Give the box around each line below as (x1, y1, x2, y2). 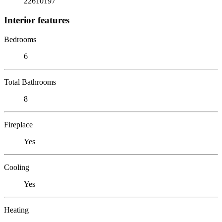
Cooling (4, 163, 29, 171)
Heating (4, 205, 29, 214)
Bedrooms (4, 35, 36, 44)
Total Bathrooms (4, 77, 56, 86)
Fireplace (4, 120, 33, 129)
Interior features (4, 14, 69, 25)
